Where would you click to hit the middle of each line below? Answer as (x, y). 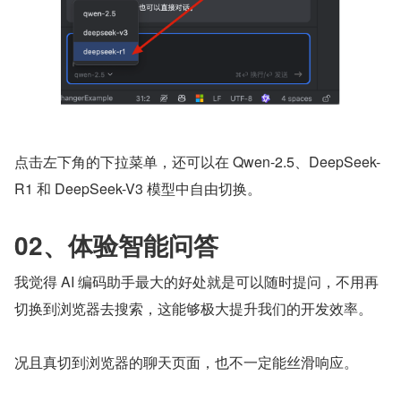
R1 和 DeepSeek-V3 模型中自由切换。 (138, 189)
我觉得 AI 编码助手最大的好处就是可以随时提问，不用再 (196, 282)
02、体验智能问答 (116, 245)
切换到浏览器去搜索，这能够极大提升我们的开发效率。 (193, 309)
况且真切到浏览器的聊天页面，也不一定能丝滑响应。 (186, 363)
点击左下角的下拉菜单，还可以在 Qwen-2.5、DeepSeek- (197, 162)
